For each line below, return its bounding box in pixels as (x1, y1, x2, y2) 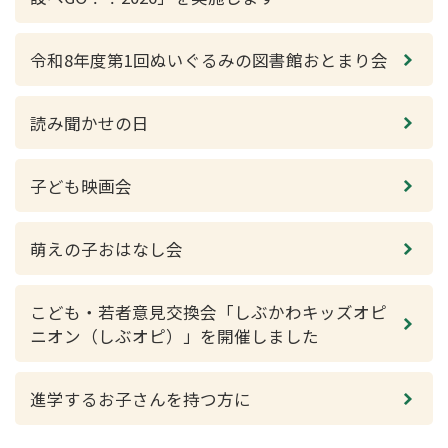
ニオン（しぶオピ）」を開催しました (30, 324, 319, 348)
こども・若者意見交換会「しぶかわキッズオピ (30, 300, 387, 324)
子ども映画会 (30, 174, 132, 198)
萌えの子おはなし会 (30, 237, 183, 261)
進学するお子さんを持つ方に (30, 387, 251, 411)
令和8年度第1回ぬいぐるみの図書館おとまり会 (30, 48, 388, 72)
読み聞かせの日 (30, 111, 149, 135)
